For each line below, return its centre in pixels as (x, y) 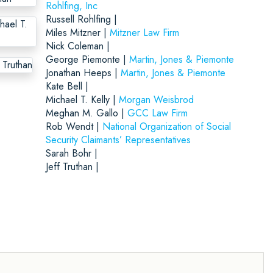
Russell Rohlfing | (81, 19)
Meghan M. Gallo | (86, 113)
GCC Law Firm (157, 113)
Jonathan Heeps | (83, 73)
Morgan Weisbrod (156, 99)
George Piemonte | (87, 59)
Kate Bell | (67, 86)
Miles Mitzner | (77, 32)
